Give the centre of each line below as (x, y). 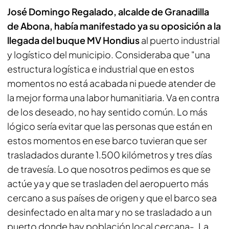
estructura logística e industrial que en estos (101, 68)
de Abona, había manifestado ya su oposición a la (114, 26)
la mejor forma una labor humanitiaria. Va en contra (113, 97)
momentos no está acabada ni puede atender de (111, 83)
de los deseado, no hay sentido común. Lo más (107, 111)
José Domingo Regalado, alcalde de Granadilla (108, 11)
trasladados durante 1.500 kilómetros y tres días (110, 154)
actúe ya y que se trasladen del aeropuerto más (108, 183)
